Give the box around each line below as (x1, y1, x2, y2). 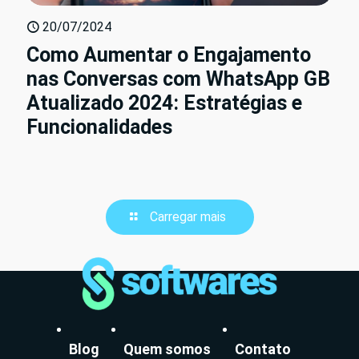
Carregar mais (149, 209, 226, 225)
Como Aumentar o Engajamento (26, 43, 311, 67)
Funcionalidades (26, 115, 172, 139)
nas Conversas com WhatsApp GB (26, 67, 330, 91)
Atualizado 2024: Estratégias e (26, 91, 302, 115)
